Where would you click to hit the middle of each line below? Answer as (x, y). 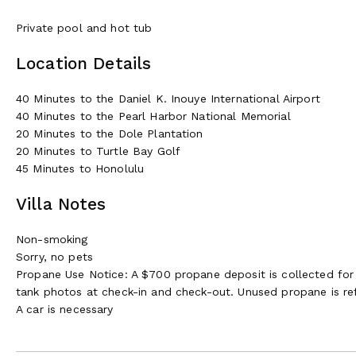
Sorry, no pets (54, 256)
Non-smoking (52, 239)
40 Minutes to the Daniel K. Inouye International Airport (168, 98)
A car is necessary (65, 309)
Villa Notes (61, 203)
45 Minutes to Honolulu (80, 168)
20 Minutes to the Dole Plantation (110, 133)
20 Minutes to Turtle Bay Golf (99, 151)
